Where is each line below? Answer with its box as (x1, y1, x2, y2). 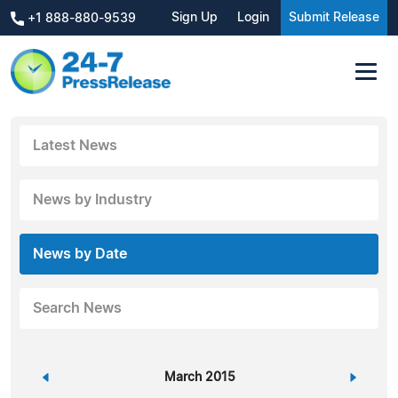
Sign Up (171, 12, 218, 24)
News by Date (33, 246, 127, 261)
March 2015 (163, 370, 235, 384)
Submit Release (289, 12, 379, 24)
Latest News (33, 138, 117, 153)
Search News (33, 300, 122, 315)
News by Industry (33, 192, 152, 207)
